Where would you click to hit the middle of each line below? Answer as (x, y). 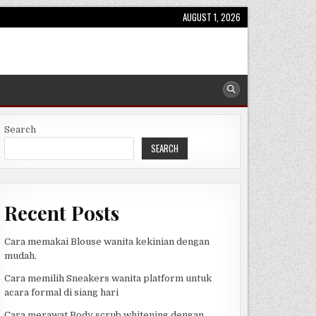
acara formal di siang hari (61, 292)
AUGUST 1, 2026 (212, 17)
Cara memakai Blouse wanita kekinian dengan (107, 241)
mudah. (20, 255)
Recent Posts (61, 212)
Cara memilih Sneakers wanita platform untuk (108, 278)
